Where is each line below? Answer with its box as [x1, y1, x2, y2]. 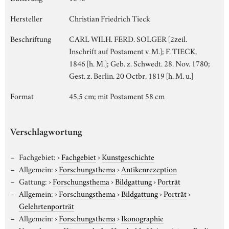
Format [10, 89, 34, 101]
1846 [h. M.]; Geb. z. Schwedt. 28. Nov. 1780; [69, 57, 210, 68]
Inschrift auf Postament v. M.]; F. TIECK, [69, 44, 197, 56]
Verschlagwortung [10, 128, 82, 138]
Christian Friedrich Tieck [69, 12, 150, 24]
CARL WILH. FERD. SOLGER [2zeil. [69, 32, 187, 44]
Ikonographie [121, 212, 164, 223]
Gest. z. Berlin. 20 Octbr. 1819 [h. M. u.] [69, 69, 193, 81]
